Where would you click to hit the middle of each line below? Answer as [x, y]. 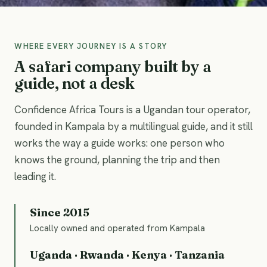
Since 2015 [60, 212]
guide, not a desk [74, 83]
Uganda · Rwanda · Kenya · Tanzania [127, 255]
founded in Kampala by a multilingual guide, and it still [133, 126]
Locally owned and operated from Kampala [117, 228]
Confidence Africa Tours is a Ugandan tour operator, [132, 110]
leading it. [35, 176]
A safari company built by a [113, 67]
